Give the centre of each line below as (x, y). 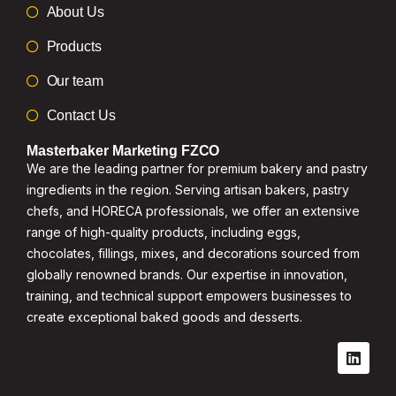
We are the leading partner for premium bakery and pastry (197, 168)
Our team (75, 80)
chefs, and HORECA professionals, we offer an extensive (193, 210)
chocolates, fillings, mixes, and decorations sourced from (193, 253)
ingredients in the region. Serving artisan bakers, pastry (188, 189)
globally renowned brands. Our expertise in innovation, (187, 274)
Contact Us (81, 115)
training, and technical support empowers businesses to (189, 295)
